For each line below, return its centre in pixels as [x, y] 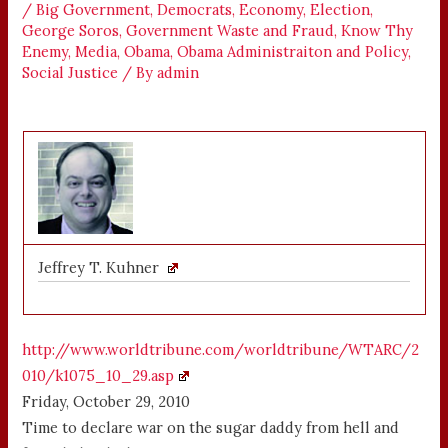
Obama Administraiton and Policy [293, 51]
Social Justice [70, 72]
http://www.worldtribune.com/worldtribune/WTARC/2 [221, 350]
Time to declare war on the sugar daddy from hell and [211, 428]
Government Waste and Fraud [230, 30]
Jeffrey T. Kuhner [101, 268]
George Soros [71, 30]
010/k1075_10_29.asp [98, 376]
